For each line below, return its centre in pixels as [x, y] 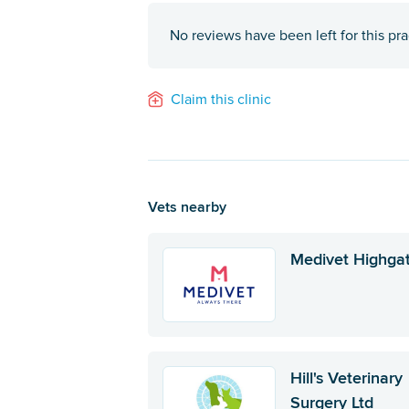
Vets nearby [187, 206]
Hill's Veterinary [347, 378]
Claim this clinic [221, 100]
